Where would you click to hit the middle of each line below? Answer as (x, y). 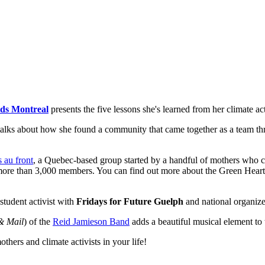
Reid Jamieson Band (91, 221)
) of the (38, 221)
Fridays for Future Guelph (130, 201)
